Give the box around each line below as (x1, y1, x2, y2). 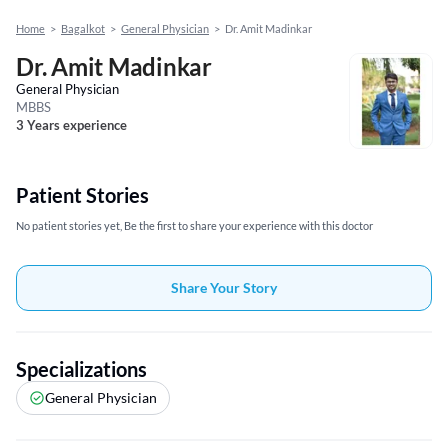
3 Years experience (16, 117, 127, 134)
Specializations (16, 357, 147, 382)
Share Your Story (171, 279, 277, 297)
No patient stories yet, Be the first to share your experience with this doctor (16, 219, 373, 233)
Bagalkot (61, 22, 105, 36)
